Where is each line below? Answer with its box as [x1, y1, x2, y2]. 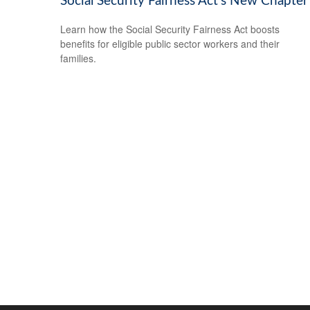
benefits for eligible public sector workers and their [60, 36, 280, 51]
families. [60, 51, 96, 65]
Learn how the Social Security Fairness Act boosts [60, 21, 280, 36]
